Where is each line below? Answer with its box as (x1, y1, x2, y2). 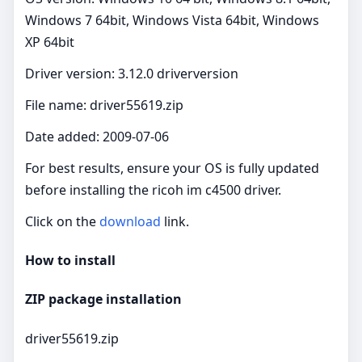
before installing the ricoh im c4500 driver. (25, 180, 281, 199)
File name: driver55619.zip (25, 95, 183, 114)
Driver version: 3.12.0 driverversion (25, 64, 238, 82)
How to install (25, 251, 116, 270)
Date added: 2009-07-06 (25, 127, 169, 145)
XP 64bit (25, 32, 74, 51)
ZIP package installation (25, 290, 182, 309)
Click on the (25, 212, 99, 230)
